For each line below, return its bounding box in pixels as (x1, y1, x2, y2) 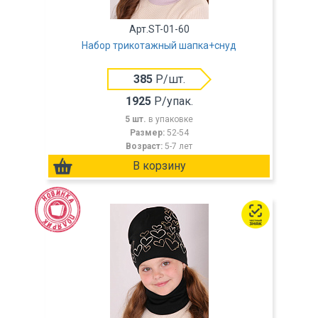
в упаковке (148, 114, 193, 124)
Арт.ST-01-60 (128, 23, 190, 35)
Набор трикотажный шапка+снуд (82, 40, 236, 51)
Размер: (129, 128, 167, 138)
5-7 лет (165, 141, 192, 151)
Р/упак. (150, 94, 193, 108)
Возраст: (126, 141, 165, 151)
